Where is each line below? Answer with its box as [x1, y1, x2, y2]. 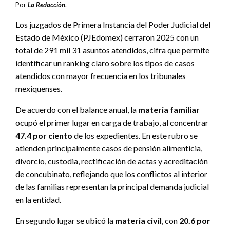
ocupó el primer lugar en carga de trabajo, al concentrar [15, 117, 208, 127]
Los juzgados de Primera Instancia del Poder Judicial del [15, 19, 210, 29]
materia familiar [138, 104, 200, 114]
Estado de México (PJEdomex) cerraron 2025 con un [15, 32, 199, 42]
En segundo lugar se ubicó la [15, 215, 115, 225]
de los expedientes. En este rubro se [72, 130, 198, 140]
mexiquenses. [15, 83, 62, 93]
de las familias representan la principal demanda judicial [15, 181, 209, 191]
